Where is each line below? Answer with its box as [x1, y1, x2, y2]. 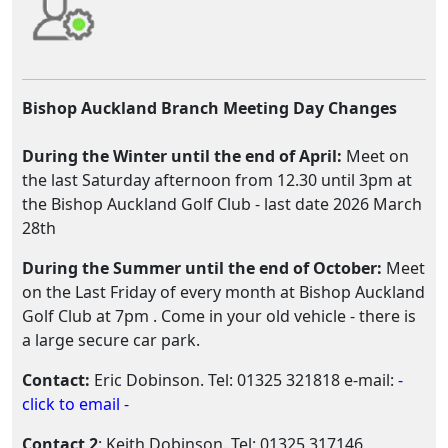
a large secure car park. [22, 329, 200, 351]
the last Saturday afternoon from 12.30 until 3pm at [22, 169, 412, 191]
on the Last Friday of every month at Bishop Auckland [22, 281, 425, 303]
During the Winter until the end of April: [22, 145, 342, 167]
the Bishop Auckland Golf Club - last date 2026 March [22, 193, 422, 215]
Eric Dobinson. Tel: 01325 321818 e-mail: [90, 369, 398, 391]
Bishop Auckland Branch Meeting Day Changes [22, 97, 397, 119]
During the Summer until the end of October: [22, 257, 382, 279]
